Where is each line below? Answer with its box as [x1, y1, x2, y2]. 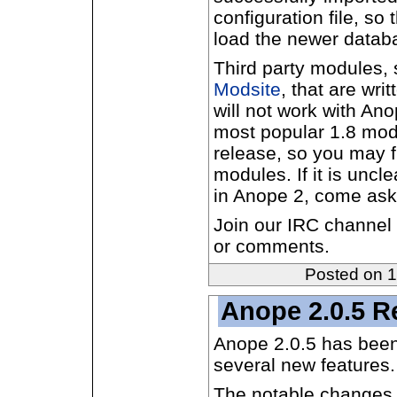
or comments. [214, 236, 330, 256]
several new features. [214, 354, 395, 375]
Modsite [214, 79, 281, 99]
